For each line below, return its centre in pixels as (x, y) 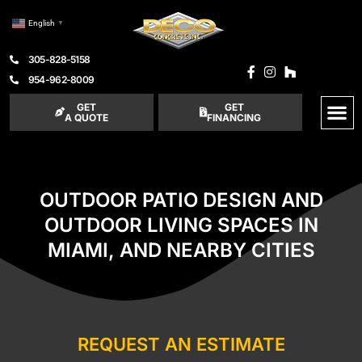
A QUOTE (87, 118)
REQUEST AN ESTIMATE (181, 345)
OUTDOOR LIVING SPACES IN (181, 225)
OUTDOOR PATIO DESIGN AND (181, 200)
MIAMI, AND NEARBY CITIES (181, 250)
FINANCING (234, 118)
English (42, 23)
